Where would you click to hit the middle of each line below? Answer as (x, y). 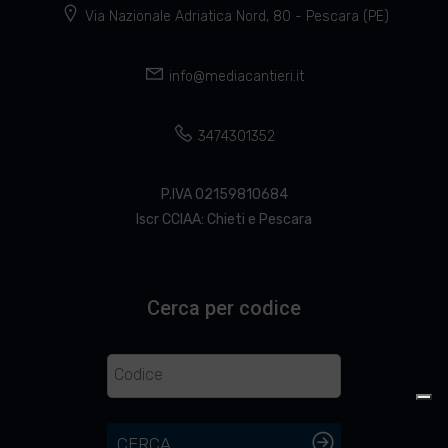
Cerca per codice (224, 307)
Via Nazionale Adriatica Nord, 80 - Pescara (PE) (236, 16)
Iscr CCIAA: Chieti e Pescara (224, 219)
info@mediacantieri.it (236, 76)
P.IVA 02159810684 (224, 194)
